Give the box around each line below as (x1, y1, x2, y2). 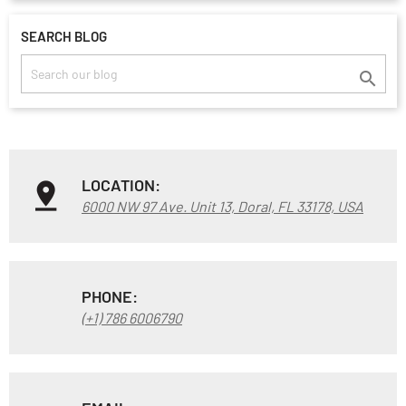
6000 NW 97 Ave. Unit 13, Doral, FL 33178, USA (82, 197, 363, 215)
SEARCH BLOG (20, 28, 107, 45)
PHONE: (82, 285, 138, 306)
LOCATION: (82, 174, 160, 195)
